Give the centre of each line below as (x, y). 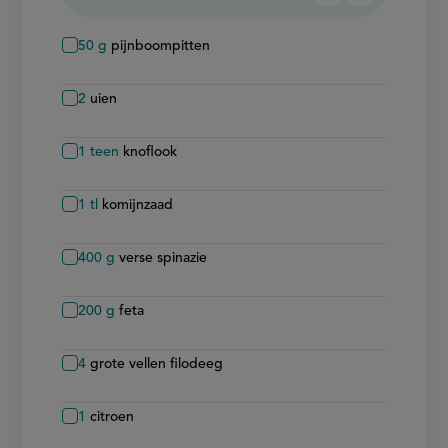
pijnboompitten (161, 45)
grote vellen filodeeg (157, 363)
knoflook (150, 151)
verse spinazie (163, 257)
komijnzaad (138, 204)
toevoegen (400, 14)
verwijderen (372, 14)
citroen (112, 416)
